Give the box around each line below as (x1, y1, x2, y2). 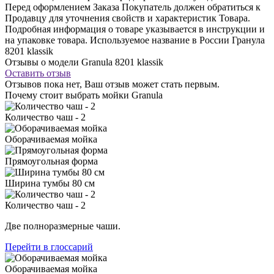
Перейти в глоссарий (5, 241, 93, 252)
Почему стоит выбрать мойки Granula (5, 89, 163, 100)
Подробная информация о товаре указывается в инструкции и (5, 23, 265, 34)
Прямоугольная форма (5, 155, 98, 166)
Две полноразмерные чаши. (5, 220, 120, 231)
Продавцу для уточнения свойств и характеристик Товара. (5, 12, 250, 23)
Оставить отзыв (5, 67, 71, 78)
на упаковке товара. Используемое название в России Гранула (5, 34, 265, 45)
